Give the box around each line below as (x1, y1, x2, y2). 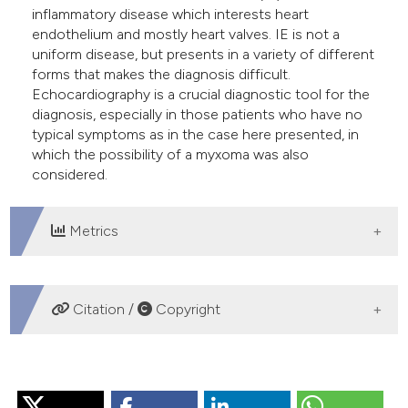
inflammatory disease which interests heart (32, 5, 310, 24)
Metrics (66, 222, 119, 240)
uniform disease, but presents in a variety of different (32, 46, 375, 64)
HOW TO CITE (42, 364, 141, 382)
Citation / (69, 301, 138, 319)
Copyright (152, 301, 221, 319)
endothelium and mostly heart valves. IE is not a (32, 25, 341, 44)
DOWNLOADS (36, 295, 145, 316)
